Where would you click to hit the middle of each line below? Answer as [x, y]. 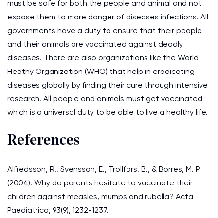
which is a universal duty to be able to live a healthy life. [108, 112]
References [44, 141]
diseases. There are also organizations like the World [103, 58]
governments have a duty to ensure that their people [105, 30]
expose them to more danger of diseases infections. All [108, 17]
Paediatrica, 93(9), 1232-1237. [58, 210]
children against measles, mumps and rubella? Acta [100, 196]
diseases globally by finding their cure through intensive [108, 85]
